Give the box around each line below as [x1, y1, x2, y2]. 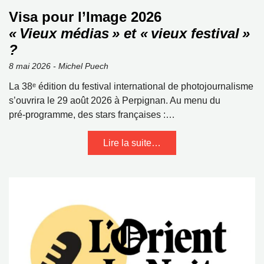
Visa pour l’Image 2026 [9, 9, 161, 25]
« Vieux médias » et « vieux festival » [9, 25, 250, 41]
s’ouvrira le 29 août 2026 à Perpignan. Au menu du [9, 95, 220, 105]
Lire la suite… [103, 138, 161, 148]
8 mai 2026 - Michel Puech [9, 61, 108, 71]
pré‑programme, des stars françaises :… [9, 110, 175, 120]
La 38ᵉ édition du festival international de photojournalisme [9, 81, 253, 91]
